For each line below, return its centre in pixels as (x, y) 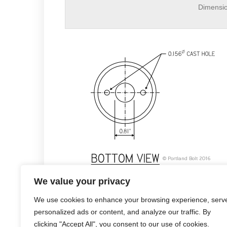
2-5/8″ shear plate (153, 176)
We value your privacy (82, 181)
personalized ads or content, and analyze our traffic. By (122, 212)
